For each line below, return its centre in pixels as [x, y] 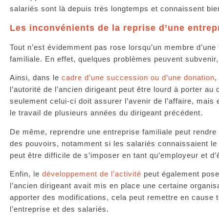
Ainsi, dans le [36, 78]
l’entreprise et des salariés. [61, 209]
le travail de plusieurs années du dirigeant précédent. [109, 113]
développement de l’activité [92, 174]
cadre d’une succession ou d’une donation [138, 78]
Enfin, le [26, 174]
